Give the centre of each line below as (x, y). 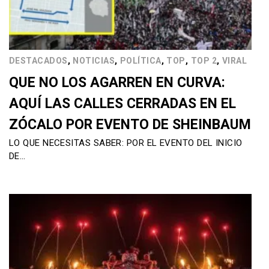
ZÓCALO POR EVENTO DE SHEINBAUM (130, 125)
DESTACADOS (38, 61)
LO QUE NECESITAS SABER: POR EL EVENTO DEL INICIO (126, 143)
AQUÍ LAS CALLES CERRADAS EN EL (122, 104)
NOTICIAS (94, 61)
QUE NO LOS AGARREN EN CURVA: (117, 83)
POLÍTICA (141, 61)
